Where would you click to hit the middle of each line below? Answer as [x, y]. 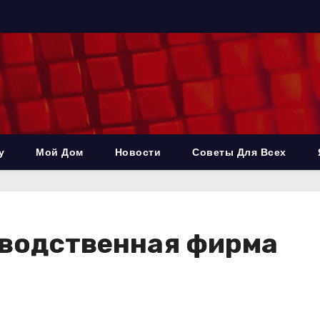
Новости [137, 152]
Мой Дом [60, 152]
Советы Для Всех [239, 152]
